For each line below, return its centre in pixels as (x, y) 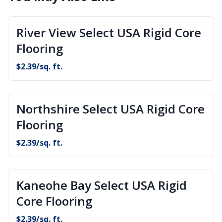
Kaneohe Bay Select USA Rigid (102, 185)
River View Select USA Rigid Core (109, 32)
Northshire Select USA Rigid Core (111, 109)
